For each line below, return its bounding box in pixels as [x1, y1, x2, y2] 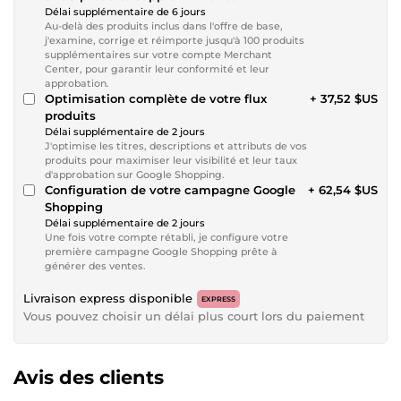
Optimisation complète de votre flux [45, 90, 267, 106]
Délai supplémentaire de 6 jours [45, 4, 206, 18]
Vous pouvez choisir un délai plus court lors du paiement [23, 308, 364, 323]
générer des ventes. [45, 259, 146, 272]
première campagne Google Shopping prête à [45, 244, 277, 258]
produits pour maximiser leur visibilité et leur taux [45, 153, 297, 166]
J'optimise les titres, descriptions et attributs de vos [45, 139, 307, 152]
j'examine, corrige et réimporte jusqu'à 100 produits [45, 33, 304, 47]
